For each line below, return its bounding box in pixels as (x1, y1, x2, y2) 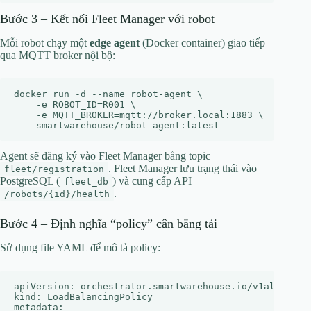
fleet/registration (4, 163, 104, 174)
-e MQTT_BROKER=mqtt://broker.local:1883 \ (14, 109, 264, 120)
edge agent (90, 36, 140, 49)
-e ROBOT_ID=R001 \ (14, 99, 136, 110)
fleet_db (64, 176, 108, 187)
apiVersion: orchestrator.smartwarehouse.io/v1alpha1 (14, 281, 297, 292)
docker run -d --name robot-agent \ (14, 88, 203, 99)
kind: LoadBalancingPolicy (14, 292, 153, 303)
